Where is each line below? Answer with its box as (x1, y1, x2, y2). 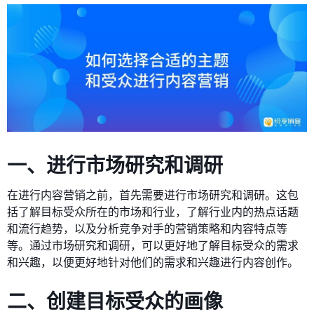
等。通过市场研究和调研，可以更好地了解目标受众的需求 (7, 237, 299, 254)
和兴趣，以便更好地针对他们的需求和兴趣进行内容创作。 (7, 254, 299, 271)
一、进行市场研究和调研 (7, 150, 223, 179)
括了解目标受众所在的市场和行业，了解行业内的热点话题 (7, 203, 299, 220)
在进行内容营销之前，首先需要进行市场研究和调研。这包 (7, 186, 299, 203)
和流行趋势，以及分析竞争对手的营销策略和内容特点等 (7, 220, 287, 237)
